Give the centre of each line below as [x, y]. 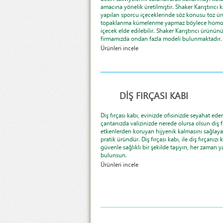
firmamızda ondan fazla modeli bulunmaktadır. [161, 39]
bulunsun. [114, 155]
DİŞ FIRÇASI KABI [154, 96]
